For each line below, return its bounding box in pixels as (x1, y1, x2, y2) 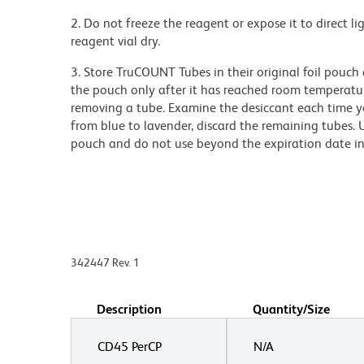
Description (97, 301, 162, 317)
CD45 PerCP (97, 339, 162, 354)
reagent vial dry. (71, 33, 160, 49)
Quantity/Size (253, 301, 330, 317)
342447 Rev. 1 (71, 256, 140, 269)
